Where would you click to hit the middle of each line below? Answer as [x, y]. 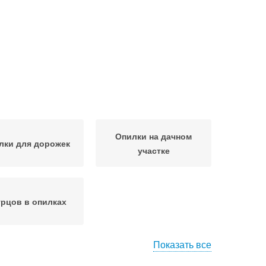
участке [153, 150]
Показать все [182, 244]
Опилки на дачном [153, 136]
